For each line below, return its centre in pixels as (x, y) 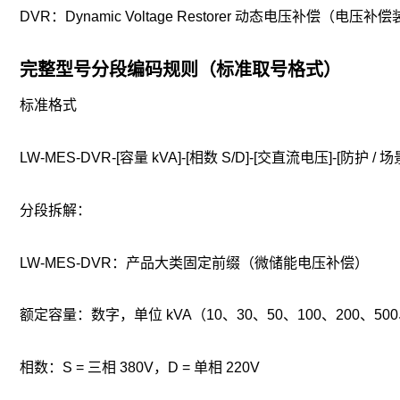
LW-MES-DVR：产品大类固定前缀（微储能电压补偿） (194, 262)
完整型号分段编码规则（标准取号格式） (180, 70)
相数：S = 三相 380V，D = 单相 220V (140, 368)
